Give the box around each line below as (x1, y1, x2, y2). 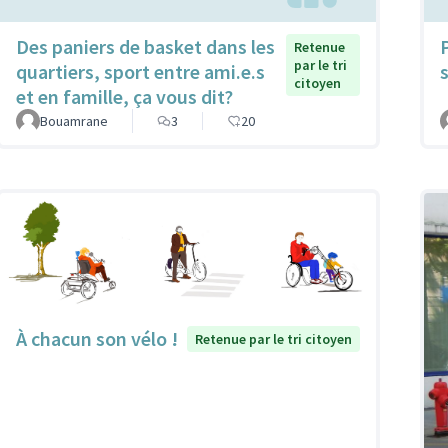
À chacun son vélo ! (16, 325, 178, 351)
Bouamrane (40, 111, 108, 130)
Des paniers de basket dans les (16, 33, 275, 59)
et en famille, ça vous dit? (16, 83, 233, 109)
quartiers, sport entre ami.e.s (16, 58, 265, 84)
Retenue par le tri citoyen (195, 329, 352, 348)
